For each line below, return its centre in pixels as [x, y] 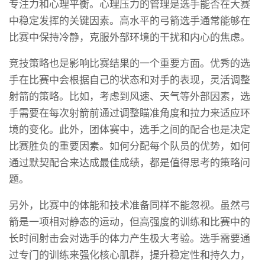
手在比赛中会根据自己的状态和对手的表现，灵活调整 [130, 80]
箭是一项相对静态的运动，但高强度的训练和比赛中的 [130, 222]
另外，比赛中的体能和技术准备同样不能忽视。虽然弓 [130, 205]
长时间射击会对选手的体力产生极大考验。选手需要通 [130, 238]
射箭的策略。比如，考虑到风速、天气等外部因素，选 [130, 96]
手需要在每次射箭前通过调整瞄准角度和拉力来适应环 [130, 113]
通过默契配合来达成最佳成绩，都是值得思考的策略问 [130, 163]
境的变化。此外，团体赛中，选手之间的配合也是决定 [130, 130]
